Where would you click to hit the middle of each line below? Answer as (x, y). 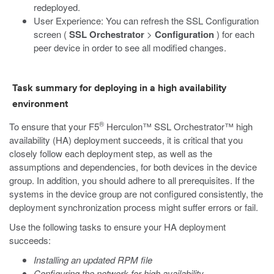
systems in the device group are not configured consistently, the (136, 194)
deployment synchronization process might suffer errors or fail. (134, 207)
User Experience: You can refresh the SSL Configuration (146, 20)
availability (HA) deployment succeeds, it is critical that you (126, 140)
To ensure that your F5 (54, 126)
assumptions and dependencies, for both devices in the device (133, 167)
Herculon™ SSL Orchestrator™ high (178, 126)
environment (40, 105)
